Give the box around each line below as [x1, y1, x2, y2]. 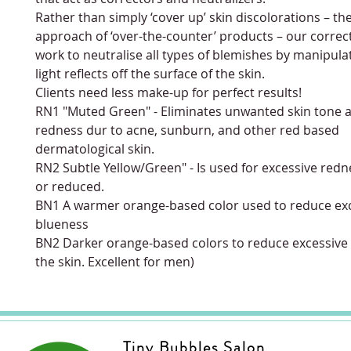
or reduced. [35, 177, 104, 195]
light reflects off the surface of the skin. [35, 64, 265, 82]
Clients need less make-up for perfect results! [35, 83, 302, 101]
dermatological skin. [35, 139, 154, 157]
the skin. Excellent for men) [35, 252, 194, 270]
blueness [35, 215, 89, 233]
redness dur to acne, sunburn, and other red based [35, 121, 339, 139]
